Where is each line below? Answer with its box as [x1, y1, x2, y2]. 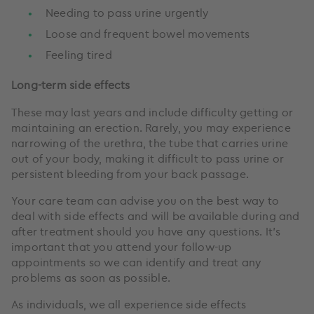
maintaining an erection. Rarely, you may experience [11, 120, 291, 135]
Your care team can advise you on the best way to [11, 193, 280, 207]
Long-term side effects [11, 77, 130, 92]
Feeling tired [46, 47, 112, 62]
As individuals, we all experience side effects [11, 296, 247, 311]
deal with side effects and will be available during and [11, 208, 300, 223]
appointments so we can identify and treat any [11, 254, 261, 269]
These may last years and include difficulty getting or [11, 104, 294, 119]
